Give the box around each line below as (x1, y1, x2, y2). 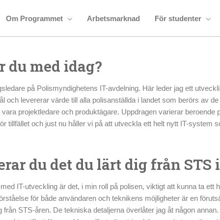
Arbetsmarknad (86, 14, 140, 23)
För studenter (154, 14, 201, 23)
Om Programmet (5, 14, 63, 23)
